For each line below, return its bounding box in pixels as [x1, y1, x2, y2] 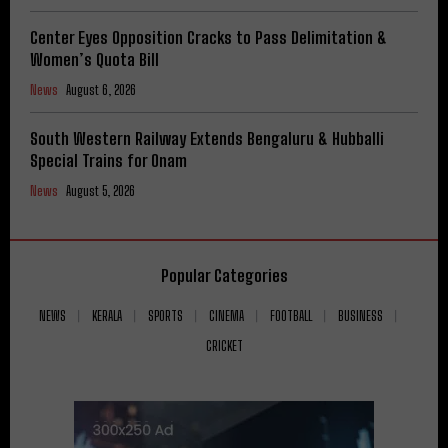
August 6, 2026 [66, 81, 136, 98]
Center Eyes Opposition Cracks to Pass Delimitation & [30, 26, 387, 48]
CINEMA [209, 307, 244, 324]
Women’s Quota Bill [30, 48, 159, 70]
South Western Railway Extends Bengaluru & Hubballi [30, 127, 384, 149]
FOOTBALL [270, 307, 312, 324]
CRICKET [205, 337, 243, 354]
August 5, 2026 [66, 182, 135, 199]
